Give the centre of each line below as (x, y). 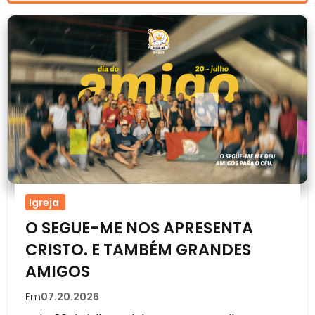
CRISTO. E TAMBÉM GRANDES (138, 250)
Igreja (44, 203)
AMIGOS (58, 272)
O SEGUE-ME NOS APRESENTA (139, 228)
